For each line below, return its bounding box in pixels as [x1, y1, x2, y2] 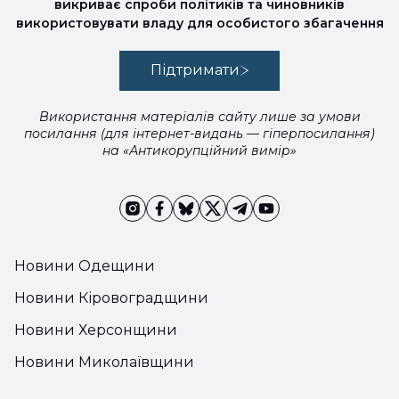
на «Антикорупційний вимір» [102, 142, 297, 159]
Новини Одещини [14, 257, 155, 275]
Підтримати [150, 61, 240, 79]
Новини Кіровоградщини [14, 289, 208, 307]
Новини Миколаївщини [14, 354, 194, 371]
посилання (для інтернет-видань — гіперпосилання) [24, 126, 375, 142]
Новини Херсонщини [14, 322, 177, 339]
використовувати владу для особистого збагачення [15, 15, 384, 32]
